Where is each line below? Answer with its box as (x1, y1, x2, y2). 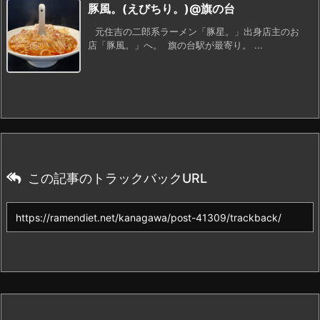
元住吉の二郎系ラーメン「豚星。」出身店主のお (95, 25, 299, 37)
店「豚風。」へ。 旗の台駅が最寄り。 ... (88, 39, 263, 51)
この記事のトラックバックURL (28, 170, 207, 186)
